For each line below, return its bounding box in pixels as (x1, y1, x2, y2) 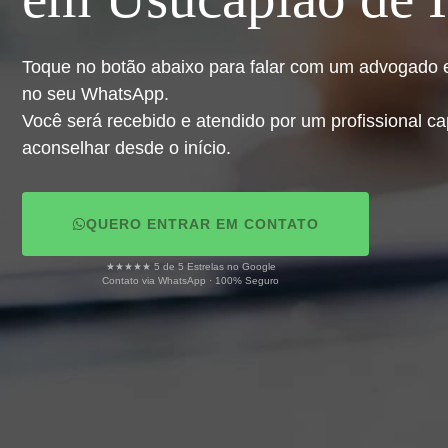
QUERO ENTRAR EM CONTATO (86, 216, 319, 232)
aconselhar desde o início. (22, 138, 231, 158)
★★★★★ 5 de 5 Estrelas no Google (105, 261, 276, 272)
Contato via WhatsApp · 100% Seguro (102, 275, 279, 286)
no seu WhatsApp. (22, 84, 169, 104)
